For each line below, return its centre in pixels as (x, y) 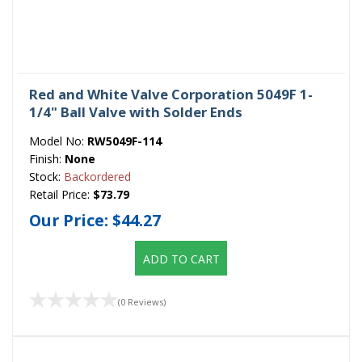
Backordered (97, 176)
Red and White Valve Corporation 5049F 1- (171, 94)
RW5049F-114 (124, 141)
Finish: (47, 158)
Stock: (46, 176)
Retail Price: (61, 194)
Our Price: (71, 220)
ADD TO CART (181, 259)
